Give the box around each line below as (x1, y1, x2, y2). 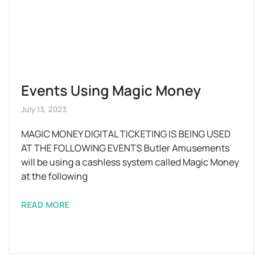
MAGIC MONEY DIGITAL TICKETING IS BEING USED (21, 127, 231, 140)
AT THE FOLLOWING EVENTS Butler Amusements (21, 141, 230, 154)
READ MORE (21, 198, 70, 210)
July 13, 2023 (21, 103, 66, 114)
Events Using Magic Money (21, 80, 201, 100)
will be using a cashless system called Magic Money (21, 155, 239, 168)
